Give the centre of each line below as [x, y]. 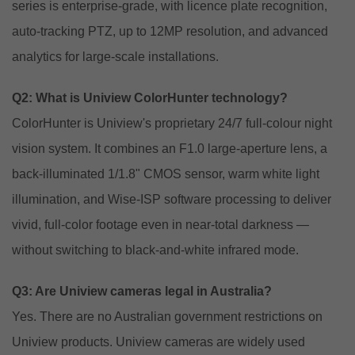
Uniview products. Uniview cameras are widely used [158, 342]
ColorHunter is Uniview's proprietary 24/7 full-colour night [172, 123]
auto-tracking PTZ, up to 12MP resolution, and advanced [170, 31]
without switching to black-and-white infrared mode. [155, 250]
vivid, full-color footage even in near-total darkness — [160, 224]
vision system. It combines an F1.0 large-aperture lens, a [170, 148]
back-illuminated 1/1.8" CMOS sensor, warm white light [166, 174]
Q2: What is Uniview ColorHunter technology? [150, 97]
